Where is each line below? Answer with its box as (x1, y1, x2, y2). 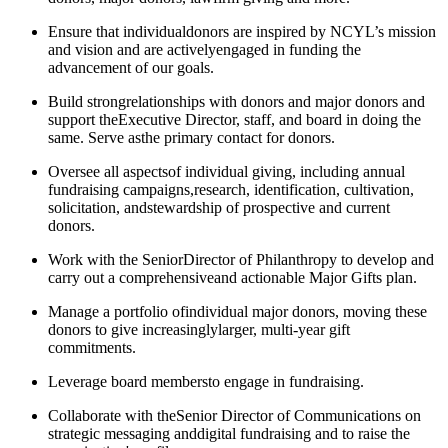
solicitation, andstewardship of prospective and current (48, 198, 390, 216)
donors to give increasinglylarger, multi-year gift (48, 320, 350, 338)
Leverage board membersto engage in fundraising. (48, 372, 364, 390)
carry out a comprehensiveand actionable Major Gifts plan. (48, 268, 417, 286)
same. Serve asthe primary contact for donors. (48, 128, 335, 146)
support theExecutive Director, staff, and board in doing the (48, 110, 421, 128)
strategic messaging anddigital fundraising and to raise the (48, 424, 410, 442)
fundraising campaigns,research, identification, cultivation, (48, 180, 414, 198)
